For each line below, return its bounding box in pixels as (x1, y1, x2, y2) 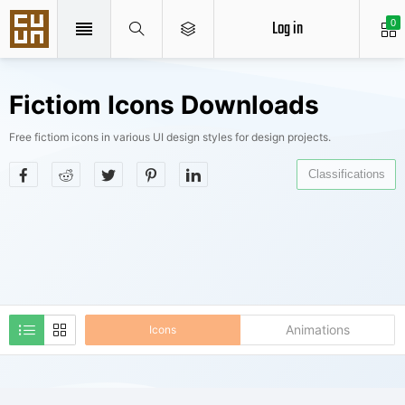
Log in (271, 15, 303, 42)
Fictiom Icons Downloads (9, 89, 319, 120)
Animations (285, 322, 350, 337)
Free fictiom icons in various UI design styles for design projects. (9, 130, 331, 144)
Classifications (307, 167, 385, 181)
